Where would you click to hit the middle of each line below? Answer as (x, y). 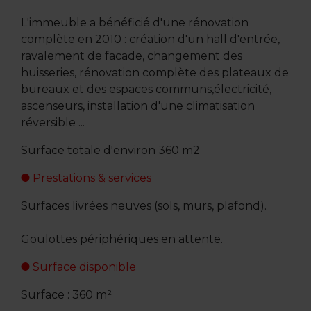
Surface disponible (83, 267)
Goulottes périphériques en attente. (121, 239)
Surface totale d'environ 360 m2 (110, 150)
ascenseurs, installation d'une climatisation (137, 106)
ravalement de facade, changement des (131, 56)
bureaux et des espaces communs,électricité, (146, 89)
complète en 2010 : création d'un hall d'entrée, (150, 39)
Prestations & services (90, 178)
